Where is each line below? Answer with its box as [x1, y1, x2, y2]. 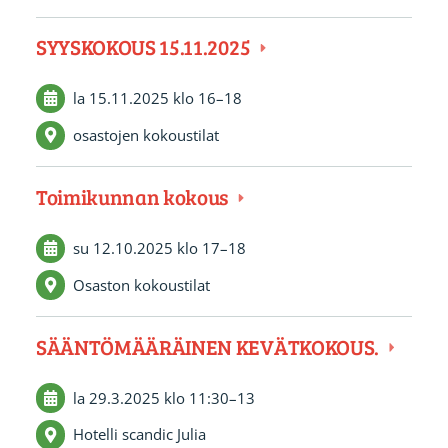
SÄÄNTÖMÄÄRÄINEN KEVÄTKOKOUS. [35, 332, 383, 362]
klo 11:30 [163, 387, 229, 408]
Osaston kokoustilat [72, 274, 210, 295]
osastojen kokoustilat [72, 124, 219, 145]
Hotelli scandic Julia [72, 424, 206, 445]
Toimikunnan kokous [35, 182, 232, 212]
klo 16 [172, 87, 216, 108]
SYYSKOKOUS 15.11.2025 [35, 32, 254, 62]
